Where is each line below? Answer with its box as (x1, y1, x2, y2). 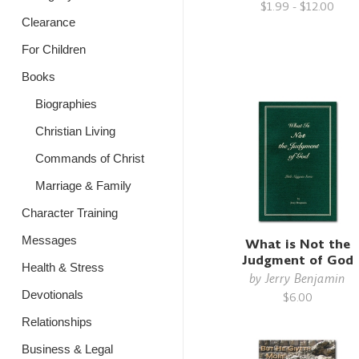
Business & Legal (22, 342, 113, 356)
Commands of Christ (34, 151, 144, 165)
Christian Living (34, 124, 115, 138)
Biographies (34, 97, 97, 111)
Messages (22, 233, 77, 247)
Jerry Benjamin (265, 269, 346, 287)
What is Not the (244, 234, 350, 253)
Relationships (22, 315, 92, 329)
